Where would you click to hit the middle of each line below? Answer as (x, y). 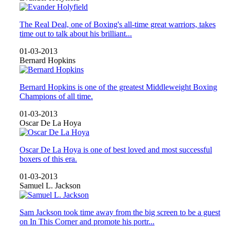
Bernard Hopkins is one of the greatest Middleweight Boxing (118, 87)
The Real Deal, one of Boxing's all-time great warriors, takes (118, 24)
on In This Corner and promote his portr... (87, 221)
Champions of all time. (56, 96)
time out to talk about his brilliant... (76, 33)
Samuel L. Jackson (50, 185)
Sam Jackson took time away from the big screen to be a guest (120, 212)
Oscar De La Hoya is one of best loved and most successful (116, 149)
